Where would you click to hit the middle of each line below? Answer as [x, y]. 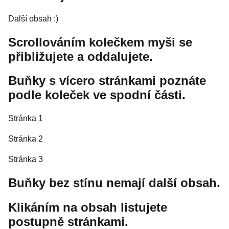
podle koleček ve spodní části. [97, 95]
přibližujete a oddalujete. [81, 56]
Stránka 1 [26, 119]
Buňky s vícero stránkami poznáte [107, 81]
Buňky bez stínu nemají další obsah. [114, 183]
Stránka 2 [26, 139]
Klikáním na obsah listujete [88, 208]
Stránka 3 [26, 159]
